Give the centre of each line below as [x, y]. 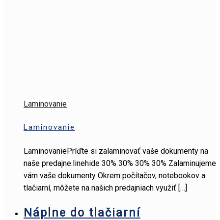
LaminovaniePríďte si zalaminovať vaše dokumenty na [116, 151]
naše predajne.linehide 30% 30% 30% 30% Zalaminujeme [120, 164]
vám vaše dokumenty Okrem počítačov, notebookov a [114, 176]
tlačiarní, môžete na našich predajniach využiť [100, 188]
